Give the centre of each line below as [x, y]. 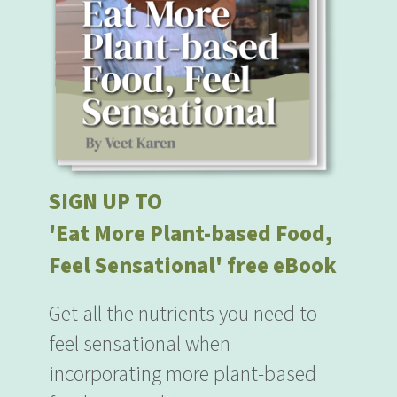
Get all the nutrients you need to [183, 315]
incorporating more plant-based [183, 375]
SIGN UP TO [105, 202]
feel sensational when [140, 345]
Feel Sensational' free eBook [193, 266]
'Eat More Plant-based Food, [191, 234]
